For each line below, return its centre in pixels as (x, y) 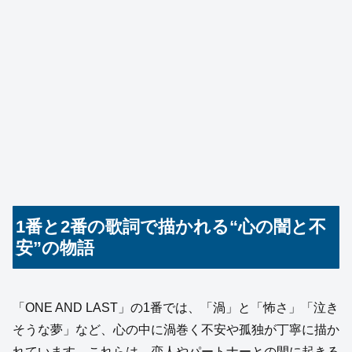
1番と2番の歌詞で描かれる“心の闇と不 (171, 227)
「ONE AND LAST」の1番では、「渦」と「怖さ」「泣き (176, 308)
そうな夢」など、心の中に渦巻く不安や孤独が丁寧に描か (176, 330)
